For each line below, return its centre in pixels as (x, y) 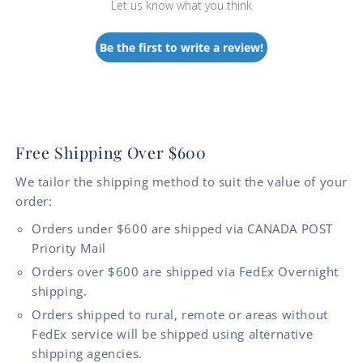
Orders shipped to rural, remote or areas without (180, 314)
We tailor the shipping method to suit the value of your (182, 181)
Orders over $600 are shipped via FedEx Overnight (185, 271)
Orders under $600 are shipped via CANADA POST (183, 228)
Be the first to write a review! (181, 47)
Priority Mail (69, 248)
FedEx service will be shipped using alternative (173, 333)
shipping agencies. (87, 353)
